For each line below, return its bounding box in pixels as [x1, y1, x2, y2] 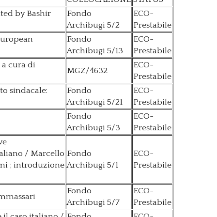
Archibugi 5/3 [67, 123, 120, 133]
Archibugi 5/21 [67, 97, 123, 108]
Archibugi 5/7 [67, 198, 120, 208]
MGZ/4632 [67, 66, 108, 76]
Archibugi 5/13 [67, 46, 123, 56]
